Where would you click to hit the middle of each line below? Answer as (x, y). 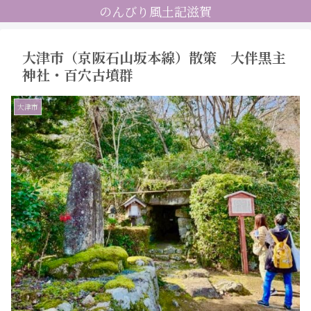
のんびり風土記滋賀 (155, 11)
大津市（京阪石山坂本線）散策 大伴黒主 (154, 57)
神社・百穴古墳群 (78, 75)
